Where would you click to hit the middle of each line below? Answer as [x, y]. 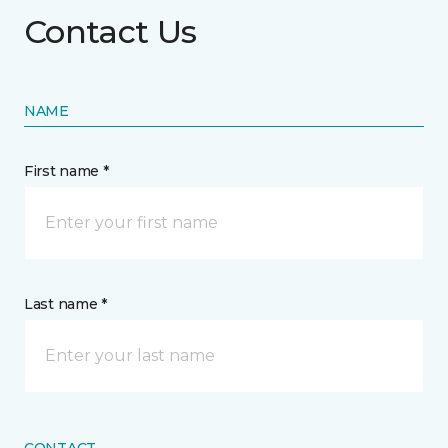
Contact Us [110, 31]
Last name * [65, 304]
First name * [66, 171]
